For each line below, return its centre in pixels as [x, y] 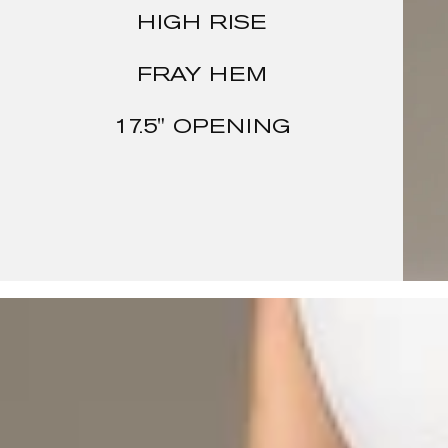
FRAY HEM [202, 75]
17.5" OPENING [201, 128]
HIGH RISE [202, 23]
